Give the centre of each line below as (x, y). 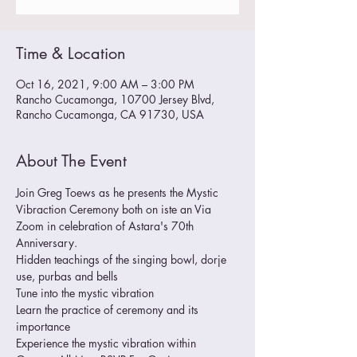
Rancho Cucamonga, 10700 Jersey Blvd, (115, 99)
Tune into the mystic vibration (85, 293)
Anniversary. (47, 243)
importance (43, 326)
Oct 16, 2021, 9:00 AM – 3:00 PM (105, 84)
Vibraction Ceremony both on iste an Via (115, 209)
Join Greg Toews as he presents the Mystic (119, 192)
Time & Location (71, 53)
